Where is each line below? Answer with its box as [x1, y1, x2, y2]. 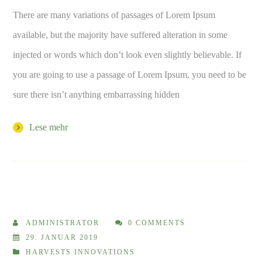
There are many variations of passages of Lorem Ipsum [13, 9, 216, 20]
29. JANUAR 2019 [26, 233, 99, 242]
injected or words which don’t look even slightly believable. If [13, 49, 242, 60]
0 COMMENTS [128, 218, 186, 227]
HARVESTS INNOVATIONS [26, 247, 136, 256]
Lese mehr [29, 122, 68, 132]
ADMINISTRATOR [26, 218, 100, 227]
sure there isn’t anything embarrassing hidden [13, 89, 180, 99]
